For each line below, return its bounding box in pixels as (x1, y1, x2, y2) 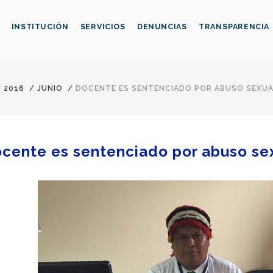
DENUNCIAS (136, 22, 187, 32)
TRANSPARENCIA (199, 22, 270, 32)
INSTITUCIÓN (11, 22, 69, 32)
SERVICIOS (80, 22, 126, 32)
